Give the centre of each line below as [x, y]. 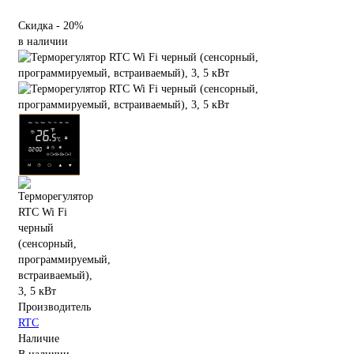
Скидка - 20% [51, 25]
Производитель [55, 307]
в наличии [43, 41]
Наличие [39, 338]
